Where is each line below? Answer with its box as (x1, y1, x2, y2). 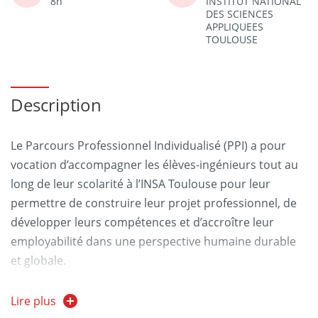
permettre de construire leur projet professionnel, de (11, 195, 297, 211)
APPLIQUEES (206, 19, 263, 33)
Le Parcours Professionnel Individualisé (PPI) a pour (11, 138, 286, 153)
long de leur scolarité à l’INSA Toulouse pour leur (11, 176, 270, 192)
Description (11, 93, 102, 116)
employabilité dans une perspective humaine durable (11, 234, 296, 249)
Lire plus (11, 293, 56, 309)
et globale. (11, 253, 66, 268)
